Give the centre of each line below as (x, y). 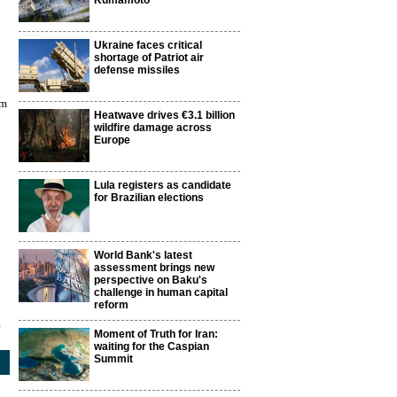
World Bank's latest (143, 255)
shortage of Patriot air (149, 58)
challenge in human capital (161, 292)
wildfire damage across (153, 128)
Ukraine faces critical (148, 45)
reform (111, 305)
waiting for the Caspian (152, 346)
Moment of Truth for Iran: (156, 334)
